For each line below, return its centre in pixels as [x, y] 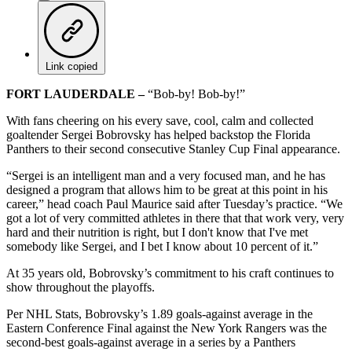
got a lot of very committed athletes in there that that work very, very [175, 218]
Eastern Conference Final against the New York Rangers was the [167, 328]
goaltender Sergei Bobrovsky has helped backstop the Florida [158, 134]
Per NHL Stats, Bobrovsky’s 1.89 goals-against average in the [159, 313]
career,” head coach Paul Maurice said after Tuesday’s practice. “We [174, 203]
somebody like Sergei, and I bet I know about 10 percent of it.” [162, 246]
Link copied [71, 66]
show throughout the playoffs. [81, 287]
